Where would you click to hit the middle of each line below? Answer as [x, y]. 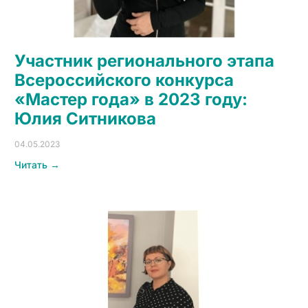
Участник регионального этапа [144, 60]
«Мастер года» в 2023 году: [131, 99]
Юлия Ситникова [85, 118]
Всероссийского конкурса [124, 80]
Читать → [37, 164]
